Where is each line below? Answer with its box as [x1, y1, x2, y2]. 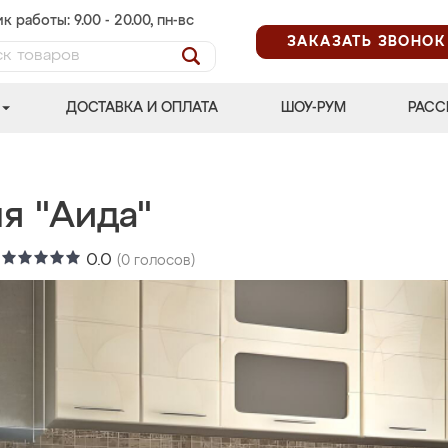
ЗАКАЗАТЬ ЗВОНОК [287, 34, 446, 49]
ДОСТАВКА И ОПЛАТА [66, 101, 219, 115]
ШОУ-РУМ [280, 101, 346, 115]
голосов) [130, 254, 195, 268]
